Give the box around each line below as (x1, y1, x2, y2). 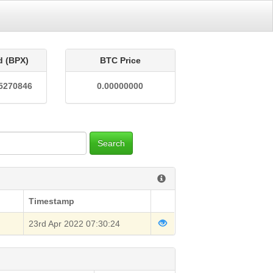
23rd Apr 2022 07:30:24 (29, 219, 121, 229)
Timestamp (29, 196, 75, 206)
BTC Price (99, 55, 141, 65)
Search (97, 138, 126, 148)
